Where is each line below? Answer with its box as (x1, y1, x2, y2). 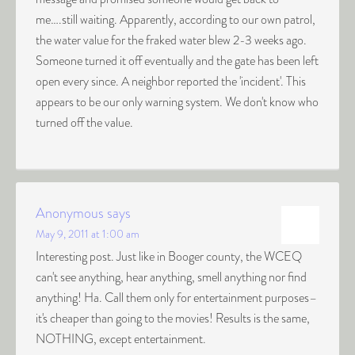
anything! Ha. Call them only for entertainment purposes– (36, 288, 317, 307)
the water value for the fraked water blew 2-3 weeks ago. (36, 31, 307, 49)
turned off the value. (36, 113, 133, 132)
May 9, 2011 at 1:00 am (36, 226, 139, 242)
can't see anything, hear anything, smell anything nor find (36, 268, 307, 286)
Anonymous (36, 203, 104, 223)
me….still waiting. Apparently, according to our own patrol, (36, 10, 315, 29)
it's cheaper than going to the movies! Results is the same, (36, 309, 310, 327)
